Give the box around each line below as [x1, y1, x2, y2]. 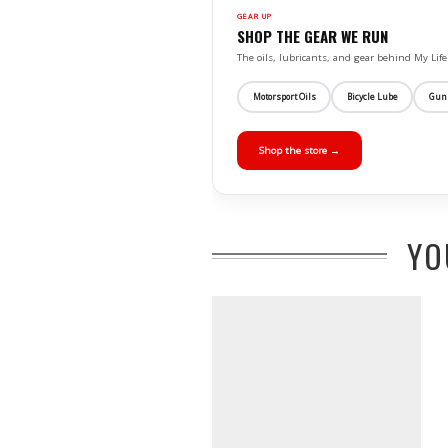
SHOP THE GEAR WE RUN [237, 25, 388, 48]
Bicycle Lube [346, 90, 398, 103]
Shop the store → [259, 144, 340, 158]
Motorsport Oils [252, 90, 316, 103]
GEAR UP [237, 11, 273, 22]
